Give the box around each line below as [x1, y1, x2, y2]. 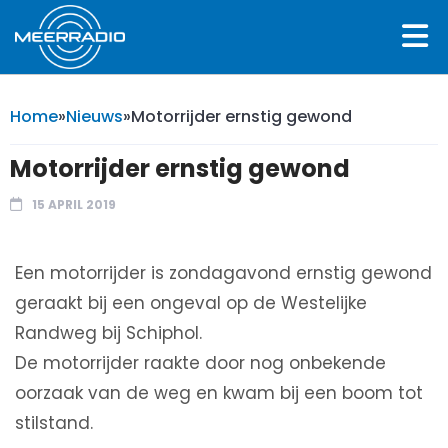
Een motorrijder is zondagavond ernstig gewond [15, 260, 432, 285]
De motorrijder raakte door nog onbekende [15, 350, 386, 375]
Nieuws [66, 104, 123, 128]
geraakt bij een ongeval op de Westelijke [15, 290, 367, 315]
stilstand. [15, 410, 93, 435]
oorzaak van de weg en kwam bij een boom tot [15, 380, 423, 405]
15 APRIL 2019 [32, 195, 116, 213]
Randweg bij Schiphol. [15, 320, 202, 345]
